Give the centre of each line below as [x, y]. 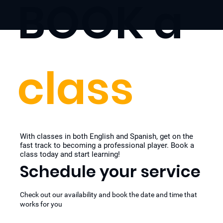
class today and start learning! [70, 154]
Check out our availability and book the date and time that [109, 195]
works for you [41, 204]
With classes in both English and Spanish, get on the [107, 136]
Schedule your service [110, 171]
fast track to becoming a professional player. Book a [107, 145]
